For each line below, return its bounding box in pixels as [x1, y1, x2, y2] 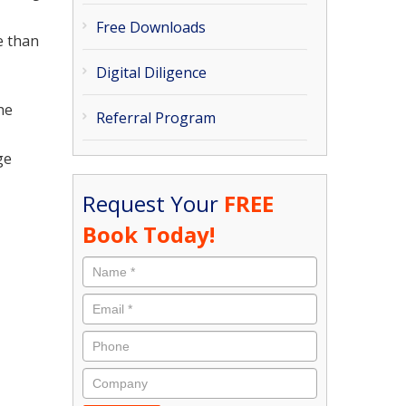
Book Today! [82, 219, 216, 249]
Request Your [82, 188, 225, 218]
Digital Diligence [96, 63, 208, 82]
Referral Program [96, 108, 217, 128]
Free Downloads [96, 17, 207, 37]
